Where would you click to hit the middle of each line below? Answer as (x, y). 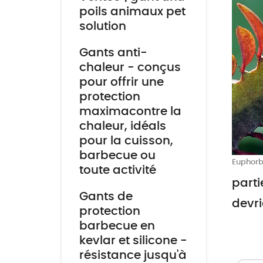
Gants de (106, 197)
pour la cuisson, (126, 141)
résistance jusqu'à (133, 255)
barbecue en (117, 226)
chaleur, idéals (122, 126)
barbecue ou (117, 156)
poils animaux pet (132, 12)
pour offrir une (121, 82)
